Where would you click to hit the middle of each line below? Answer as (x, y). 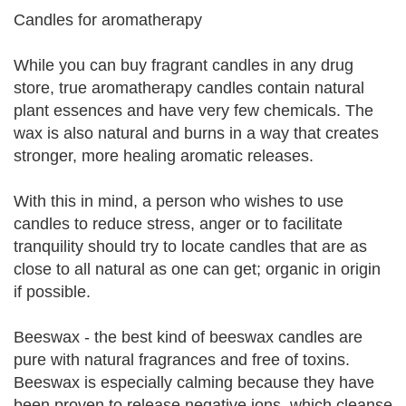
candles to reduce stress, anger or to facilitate (178, 224)
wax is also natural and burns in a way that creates (196, 133)
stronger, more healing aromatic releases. (164, 156)
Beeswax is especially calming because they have (194, 382)
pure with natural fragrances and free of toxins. (182, 360)
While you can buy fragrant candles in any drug (184, 65)
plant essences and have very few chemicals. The (193, 111)
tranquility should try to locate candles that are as (190, 246)
